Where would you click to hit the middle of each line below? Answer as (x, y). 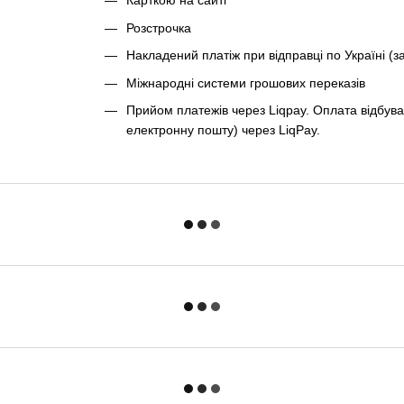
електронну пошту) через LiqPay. (223, 129)
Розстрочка (158, 28)
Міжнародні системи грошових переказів (245, 83)
